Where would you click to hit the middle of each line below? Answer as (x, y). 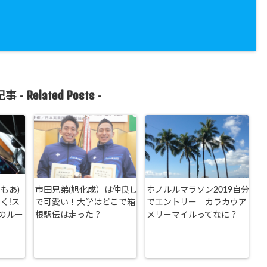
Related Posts (60, 95)
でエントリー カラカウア (197, 203)
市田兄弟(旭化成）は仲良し (86, 190)
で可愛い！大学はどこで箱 (85, 203)
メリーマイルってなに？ (192, 215)
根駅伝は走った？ (68, 215)
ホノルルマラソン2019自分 (198, 190)
